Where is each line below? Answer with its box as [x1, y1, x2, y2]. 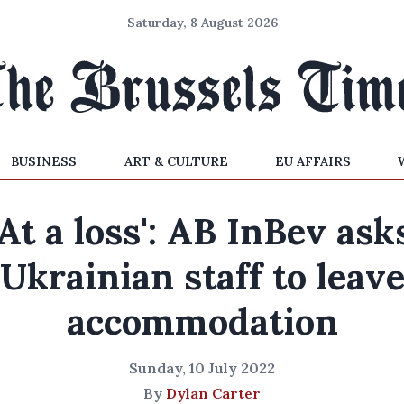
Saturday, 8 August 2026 [126, 14, 278, 31]
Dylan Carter [166, 384, 261, 402]
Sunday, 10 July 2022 [129, 359, 275, 377]
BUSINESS [11, 153, 78, 170]
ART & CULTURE [124, 153, 228, 170]
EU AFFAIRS [274, 153, 351, 170]
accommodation [66, 298, 338, 344]
